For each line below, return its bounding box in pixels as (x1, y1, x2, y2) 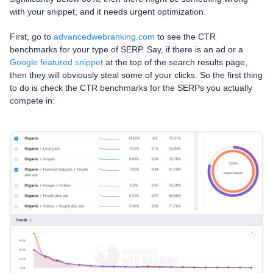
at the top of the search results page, (103, 57, 247, 67)
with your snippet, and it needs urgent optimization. (10, 6, 206, 16)
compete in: (10, 95, 55, 105)
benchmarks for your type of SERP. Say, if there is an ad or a (10, 44, 243, 54)
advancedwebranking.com (54, 31, 155, 41)
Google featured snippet (10, 57, 103, 67)
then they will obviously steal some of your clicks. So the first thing (10, 69, 263, 80)
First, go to (10, 31, 54, 41)
